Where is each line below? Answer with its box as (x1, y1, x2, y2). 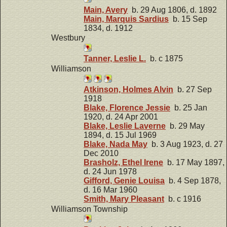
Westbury (51, 33, 85, 43)
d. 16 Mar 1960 (84, 185, 137, 195)
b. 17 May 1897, (163, 158, 224, 167)
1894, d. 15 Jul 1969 (84, 131, 157, 140)
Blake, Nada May (84, 140, 147, 149)
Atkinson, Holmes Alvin (84, 85, 173, 94)
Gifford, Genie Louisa (84, 176, 165, 185)
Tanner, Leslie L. (84, 54, 146, 63)
